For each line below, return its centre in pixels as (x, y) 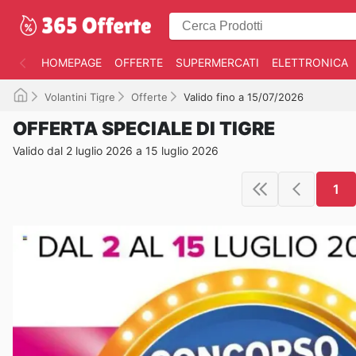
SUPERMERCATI (217, 62)
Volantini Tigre (80, 97)
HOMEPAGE (72, 62)
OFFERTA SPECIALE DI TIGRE (144, 129)
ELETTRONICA (310, 62)
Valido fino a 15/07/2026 (244, 97)
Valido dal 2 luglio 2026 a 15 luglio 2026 (116, 151)
